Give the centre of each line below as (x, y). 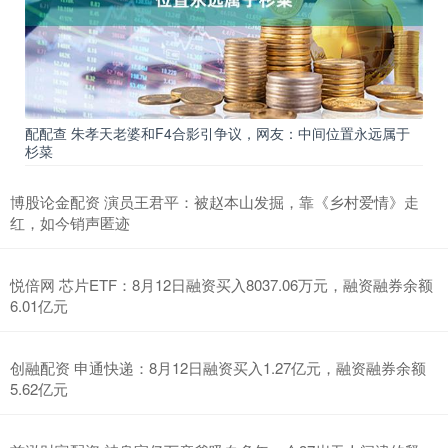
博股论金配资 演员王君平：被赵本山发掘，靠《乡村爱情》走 (214, 201)
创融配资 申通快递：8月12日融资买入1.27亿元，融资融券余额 (218, 367)
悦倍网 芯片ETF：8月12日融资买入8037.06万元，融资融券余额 (221, 284)
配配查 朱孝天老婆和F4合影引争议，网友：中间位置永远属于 (217, 132)
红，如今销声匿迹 (70, 222)
